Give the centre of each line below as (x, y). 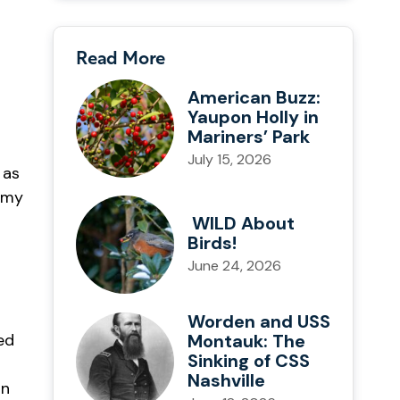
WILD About (241, 224)
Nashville (229, 380)
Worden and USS (259, 321)
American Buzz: (254, 98)
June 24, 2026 (234, 266)
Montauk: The (246, 341)
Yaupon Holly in (253, 117)
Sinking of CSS (249, 360)
